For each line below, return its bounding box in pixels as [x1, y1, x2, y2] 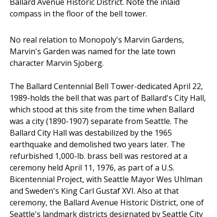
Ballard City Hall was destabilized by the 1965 [10, 127, 172, 138]
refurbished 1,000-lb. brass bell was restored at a [10, 150, 187, 161]
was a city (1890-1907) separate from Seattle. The [10, 115, 188, 126]
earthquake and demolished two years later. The [10, 139, 185, 150]
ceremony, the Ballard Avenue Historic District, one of [10, 197, 204, 208]
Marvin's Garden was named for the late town [10, 46, 175, 57]
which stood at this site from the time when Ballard [10, 104, 194, 115]
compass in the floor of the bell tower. [10, 8, 147, 19]
